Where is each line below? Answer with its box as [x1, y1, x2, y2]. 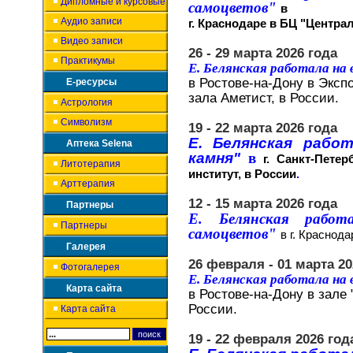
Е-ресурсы [66, 76, 117, 87]
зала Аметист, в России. [188, 91, 339, 105]
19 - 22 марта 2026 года [188, 121, 337, 135]
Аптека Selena [66, 138, 132, 149]
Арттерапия [61, 178, 115, 189]
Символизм [61, 117, 112, 128]
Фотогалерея [61, 262, 120, 273]
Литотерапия [61, 158, 121, 169]
